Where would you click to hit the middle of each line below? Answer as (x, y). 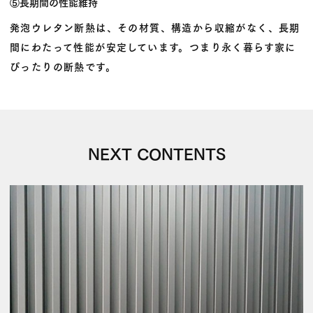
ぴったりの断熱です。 (63, 66)
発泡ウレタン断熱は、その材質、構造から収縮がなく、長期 (155, 27)
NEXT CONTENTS (156, 152)
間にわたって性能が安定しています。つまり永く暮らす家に (153, 46)
